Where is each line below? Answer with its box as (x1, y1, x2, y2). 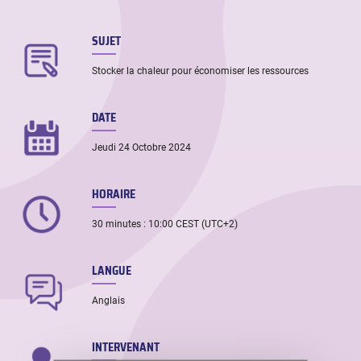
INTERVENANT (92, 338, 160, 356)
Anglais (92, 295, 126, 307)
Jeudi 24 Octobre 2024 (92, 142, 192, 154)
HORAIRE (92, 185, 136, 203)
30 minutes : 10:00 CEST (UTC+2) (92, 218, 239, 230)
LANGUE (92, 261, 132, 280)
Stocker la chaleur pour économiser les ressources (92, 65, 309, 77)
